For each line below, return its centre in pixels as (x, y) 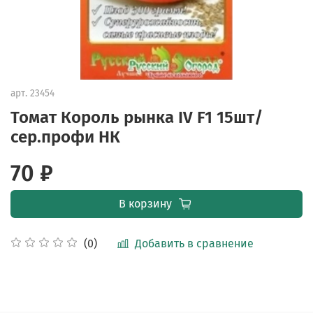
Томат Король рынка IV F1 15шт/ (137, 117)
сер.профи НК (65, 137)
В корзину (145, 203)
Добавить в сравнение (194, 243)
